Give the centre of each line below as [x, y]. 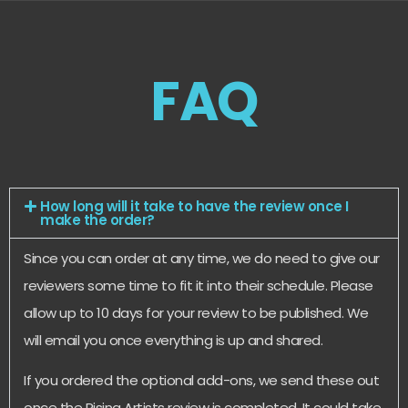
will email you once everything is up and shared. [173, 340]
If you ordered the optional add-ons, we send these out [201, 381]
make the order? [97, 219]
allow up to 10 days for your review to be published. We [196, 312]
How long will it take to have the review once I [194, 206]
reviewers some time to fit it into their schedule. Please [199, 285]
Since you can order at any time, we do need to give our [202, 258]
